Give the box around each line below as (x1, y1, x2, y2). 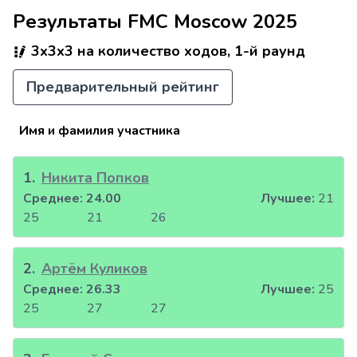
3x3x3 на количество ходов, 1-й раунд (27, 41, 305, 61)
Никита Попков (41, 168, 149, 188)
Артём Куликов (41, 259, 147, 279)
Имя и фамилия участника (19, 122, 180, 140)
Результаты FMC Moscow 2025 (13, 9, 297, 34)
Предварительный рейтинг (26, 77, 219, 97)
